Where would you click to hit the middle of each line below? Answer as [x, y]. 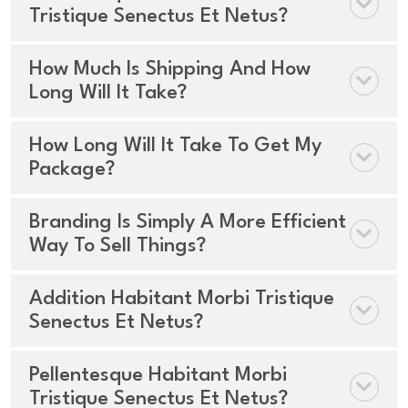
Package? [72, 169]
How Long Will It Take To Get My [175, 145]
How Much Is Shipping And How [170, 69]
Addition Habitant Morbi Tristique [182, 298]
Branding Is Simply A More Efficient [188, 222]
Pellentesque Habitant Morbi [158, 375]
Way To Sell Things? [117, 245]
